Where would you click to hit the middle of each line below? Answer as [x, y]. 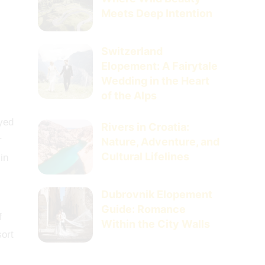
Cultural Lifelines [146, 156]
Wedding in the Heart [156, 80]
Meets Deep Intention [157, 13]
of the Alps [129, 95]
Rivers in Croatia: [146, 127]
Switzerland [132, 51]
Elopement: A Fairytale [160, 66]
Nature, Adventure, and [161, 141]
